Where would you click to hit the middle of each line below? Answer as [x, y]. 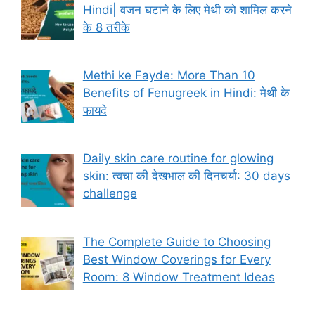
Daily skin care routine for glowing [178, 159]
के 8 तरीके [106, 27]
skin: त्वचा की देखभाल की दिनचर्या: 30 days [186, 176]
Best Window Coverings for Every [176, 259]
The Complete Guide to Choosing [176, 242]
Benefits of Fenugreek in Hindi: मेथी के [186, 93]
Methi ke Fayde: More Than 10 [169, 76]
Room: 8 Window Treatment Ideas [179, 277]
